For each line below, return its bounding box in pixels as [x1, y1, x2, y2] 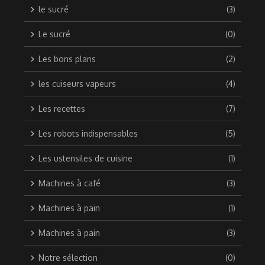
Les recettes [38, 104, 85, 114]
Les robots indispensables [38, 128, 138, 139]
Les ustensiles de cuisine [38, 153, 132, 164]
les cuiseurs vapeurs [38, 79, 116, 89]
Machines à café [38, 178, 101, 189]
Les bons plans [38, 54, 96, 64]
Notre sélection [38, 253, 98, 263]
